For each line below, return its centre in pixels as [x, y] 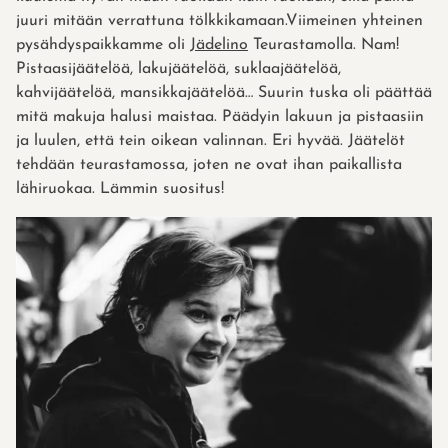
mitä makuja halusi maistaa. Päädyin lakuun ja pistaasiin [220, 116]
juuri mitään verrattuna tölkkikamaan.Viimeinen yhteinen [219, 20]
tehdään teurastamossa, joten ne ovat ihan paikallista [209, 164]
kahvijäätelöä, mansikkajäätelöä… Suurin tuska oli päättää [224, 92]
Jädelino [219, 44]
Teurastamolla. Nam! [323, 44]
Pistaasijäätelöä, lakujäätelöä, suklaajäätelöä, [178, 68]
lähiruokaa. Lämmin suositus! [120, 188]
